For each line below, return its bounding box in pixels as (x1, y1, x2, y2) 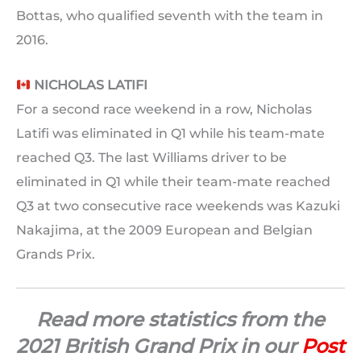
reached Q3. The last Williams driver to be (16, 149, 287, 165)
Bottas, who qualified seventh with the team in (16, 8, 323, 24)
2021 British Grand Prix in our (16, 334, 301, 358)
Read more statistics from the (36, 307, 325, 331)
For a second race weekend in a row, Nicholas (16, 101, 312, 117)
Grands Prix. (16, 246, 95, 262)
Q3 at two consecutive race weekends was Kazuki (16, 197, 340, 214)
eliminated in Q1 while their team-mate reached (16, 173, 330, 189)
